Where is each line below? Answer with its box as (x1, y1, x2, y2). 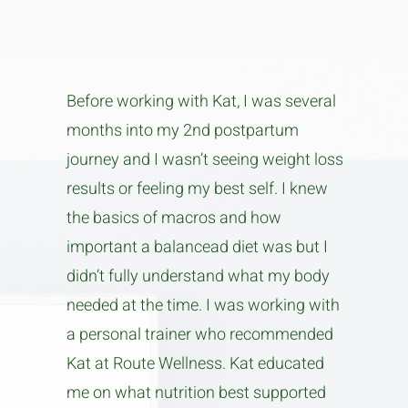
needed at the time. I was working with (66, 293, 341, 318)
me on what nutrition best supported (66, 381, 327, 405)
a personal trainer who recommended (66, 322, 334, 347)
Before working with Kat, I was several (66, 89, 337, 114)
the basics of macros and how (66, 206, 282, 230)
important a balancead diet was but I (66, 235, 329, 260)
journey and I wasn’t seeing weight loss (66, 148, 344, 172)
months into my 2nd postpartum (66, 118, 300, 143)
